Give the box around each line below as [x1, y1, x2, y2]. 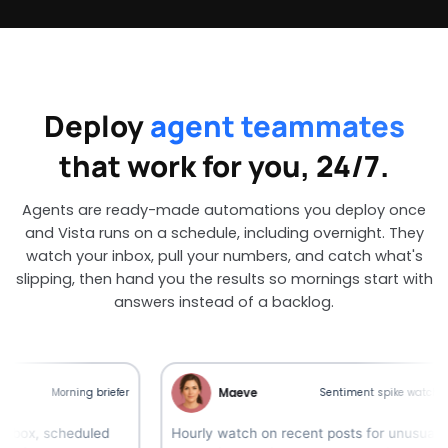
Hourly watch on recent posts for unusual [126, 425, 394, 442]
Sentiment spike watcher [273, 386, 404, 400]
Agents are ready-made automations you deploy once [22, 200, 426, 221]
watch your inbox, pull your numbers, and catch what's [25, 246, 423, 267]
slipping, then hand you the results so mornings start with [15, 269, 433, 290]
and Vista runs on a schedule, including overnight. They [24, 223, 424, 244]
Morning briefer [5, 386, 84, 400]
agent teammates [149, 106, 405, 147]
